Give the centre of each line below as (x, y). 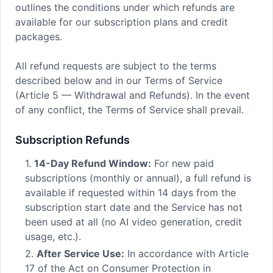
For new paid (183, 163)
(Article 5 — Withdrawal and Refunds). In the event (133, 95)
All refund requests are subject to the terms (116, 66)
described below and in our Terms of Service (119, 80)
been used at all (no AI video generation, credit (133, 222)
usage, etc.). (53, 236)
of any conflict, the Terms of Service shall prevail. (129, 110)
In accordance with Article (186, 253)
